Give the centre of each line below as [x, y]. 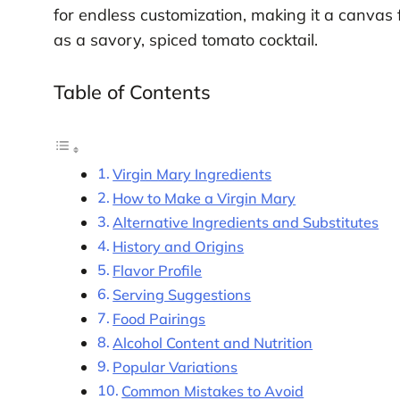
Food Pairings [159, 318]
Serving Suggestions [182, 294]
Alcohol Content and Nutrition [213, 342]
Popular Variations [175, 367]
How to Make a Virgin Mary [204, 198]
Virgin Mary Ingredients [192, 174]
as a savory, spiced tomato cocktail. [185, 40]
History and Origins [179, 246]
